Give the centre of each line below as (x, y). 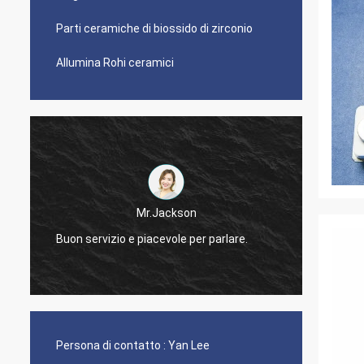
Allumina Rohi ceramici (115, 63)
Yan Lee (189, 345)
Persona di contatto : (111, 345)
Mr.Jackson (166, 212)
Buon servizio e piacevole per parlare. (152, 238)
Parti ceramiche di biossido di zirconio (154, 28)
